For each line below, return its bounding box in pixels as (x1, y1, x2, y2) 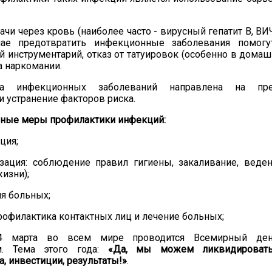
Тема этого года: (12, 243, 108, 255)
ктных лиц (84, 211, 132, 222)
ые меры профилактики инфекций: (5, 114, 166, 126)
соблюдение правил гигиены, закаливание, (32, 157, 244, 168)
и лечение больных (132, 211, 222, 222)
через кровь (18, 25, 78, 37)
